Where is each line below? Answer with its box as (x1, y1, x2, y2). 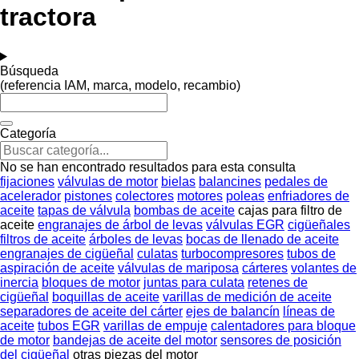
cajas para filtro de (238, 203, 342, 217)
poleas (226, 188, 264, 203)
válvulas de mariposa (118, 260, 239, 275)
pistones (64, 188, 112, 203)
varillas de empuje (103, 318, 208, 333)
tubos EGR (38, 318, 100, 333)
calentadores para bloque (211, 318, 356, 333)
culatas (137, 246, 178, 260)
